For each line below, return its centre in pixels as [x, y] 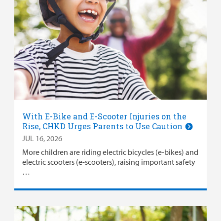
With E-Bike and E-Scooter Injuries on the [104, 116]
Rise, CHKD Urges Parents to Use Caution [103, 126]
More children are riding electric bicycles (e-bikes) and [110, 152]
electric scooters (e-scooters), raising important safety [109, 162]
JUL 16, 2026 [42, 138]
